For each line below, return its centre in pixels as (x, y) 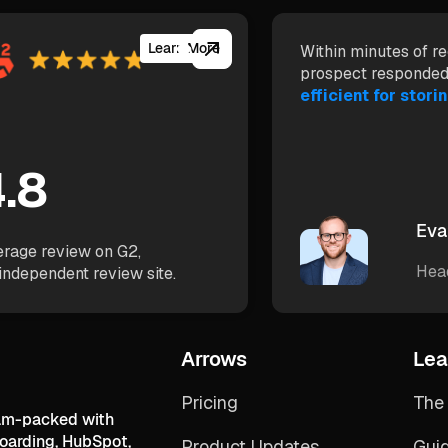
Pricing (209, 402)
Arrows (214, 358)
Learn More (184, 48)
